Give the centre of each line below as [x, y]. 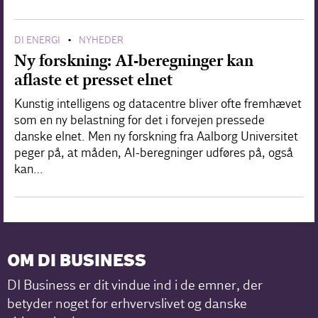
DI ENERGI [37, 40]
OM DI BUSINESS [77, 261]
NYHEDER [101, 40]
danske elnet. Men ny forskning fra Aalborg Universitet [156, 136]
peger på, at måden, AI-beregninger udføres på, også [154, 153]
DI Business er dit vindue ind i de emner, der [135, 285]
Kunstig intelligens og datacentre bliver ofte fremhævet [158, 104]
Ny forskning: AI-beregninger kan [134, 60]
